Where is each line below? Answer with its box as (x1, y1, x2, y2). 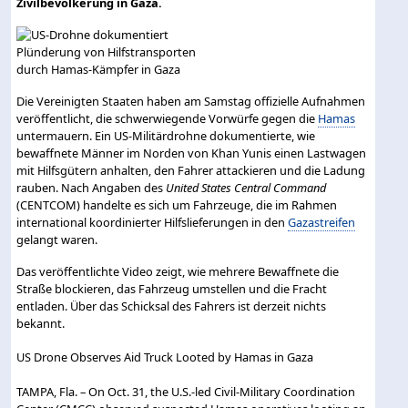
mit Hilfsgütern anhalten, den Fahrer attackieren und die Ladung (16, 161, 366, 178)
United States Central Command (166, 178, 327, 196)
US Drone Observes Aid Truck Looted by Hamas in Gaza (16, 348, 314, 365)
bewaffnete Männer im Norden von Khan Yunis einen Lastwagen (16, 144, 367, 161)
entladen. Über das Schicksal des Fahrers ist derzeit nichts (16, 297, 327, 314)
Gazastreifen (288, 213, 356, 230)
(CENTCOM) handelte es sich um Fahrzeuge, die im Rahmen (16, 196, 338, 213)
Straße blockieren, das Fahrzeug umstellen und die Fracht (16, 280, 328, 297)
